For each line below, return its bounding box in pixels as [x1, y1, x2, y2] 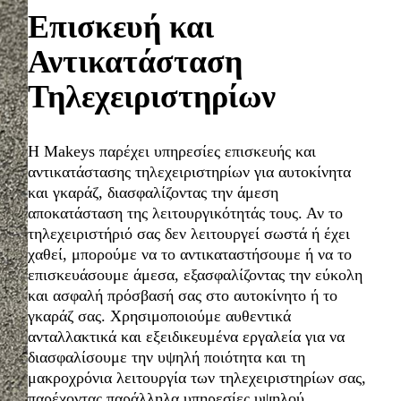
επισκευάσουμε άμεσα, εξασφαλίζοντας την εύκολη [27, 265, 363, 284]
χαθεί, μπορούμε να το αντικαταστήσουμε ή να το [27, 244, 352, 263]
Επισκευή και [27, 8, 214, 45]
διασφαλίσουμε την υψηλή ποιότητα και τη [27, 347, 305, 366]
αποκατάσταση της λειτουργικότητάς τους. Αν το [27, 203, 343, 222]
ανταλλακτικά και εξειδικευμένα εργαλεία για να [27, 327, 345, 346]
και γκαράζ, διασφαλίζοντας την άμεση [27, 183, 278, 201]
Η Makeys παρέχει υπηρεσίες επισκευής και [27, 141, 316, 160]
